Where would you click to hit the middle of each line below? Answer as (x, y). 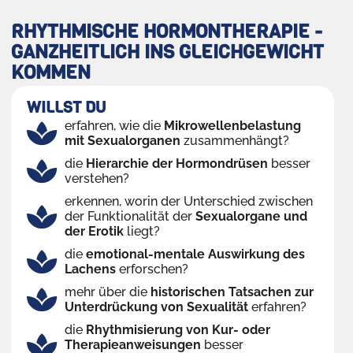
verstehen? (97, 179)
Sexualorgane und (251, 217)
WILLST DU (66, 108)
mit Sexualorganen (122, 141)
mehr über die (107, 292)
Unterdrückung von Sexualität (156, 307)
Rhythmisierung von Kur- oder (178, 330)
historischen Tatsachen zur (232, 292)
